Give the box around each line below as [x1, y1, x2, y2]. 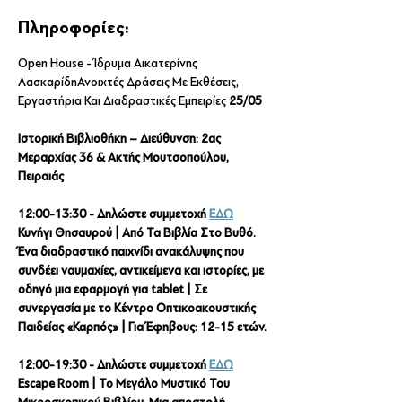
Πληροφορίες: [18, 19, 129, 37]
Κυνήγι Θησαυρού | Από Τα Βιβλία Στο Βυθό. [18, 226, 258, 240]
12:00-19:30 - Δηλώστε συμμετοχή [18, 358, 209, 371]
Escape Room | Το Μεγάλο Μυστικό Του [18, 377, 232, 390]
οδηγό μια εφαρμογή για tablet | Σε [18, 283, 210, 296]
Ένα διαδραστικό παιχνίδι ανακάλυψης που [18, 245, 247, 258]
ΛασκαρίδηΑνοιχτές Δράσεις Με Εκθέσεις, [18, 75, 241, 89]
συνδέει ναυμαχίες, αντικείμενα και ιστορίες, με [18, 264, 267, 277]
